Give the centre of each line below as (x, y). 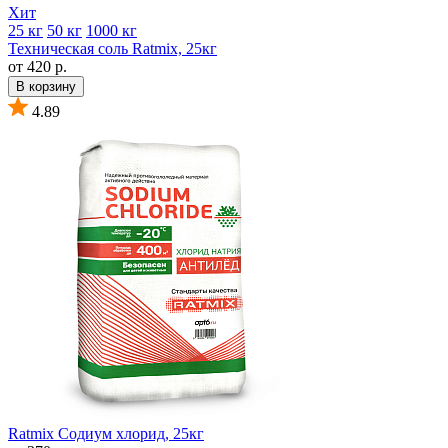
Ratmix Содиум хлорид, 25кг (106, 433)
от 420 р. (37, 66)
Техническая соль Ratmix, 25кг (112, 48)
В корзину (46, 86)
